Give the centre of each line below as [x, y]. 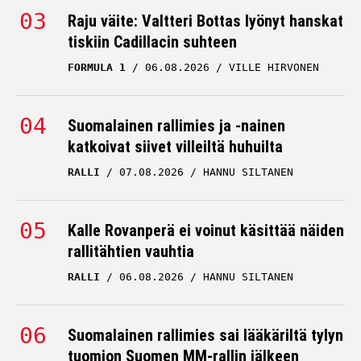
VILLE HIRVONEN [274, 67]
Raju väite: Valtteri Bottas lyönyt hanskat [205, 21]
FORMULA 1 [97, 67]
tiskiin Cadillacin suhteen [152, 42]
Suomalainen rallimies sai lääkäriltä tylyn [205, 335]
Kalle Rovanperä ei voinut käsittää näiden [206, 230]
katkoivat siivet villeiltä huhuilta [175, 147]
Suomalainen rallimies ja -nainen [176, 126]
